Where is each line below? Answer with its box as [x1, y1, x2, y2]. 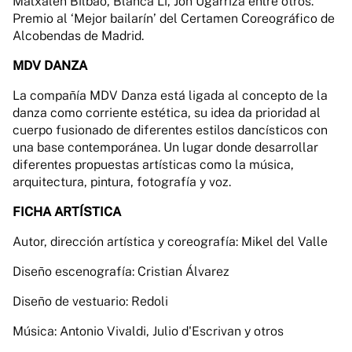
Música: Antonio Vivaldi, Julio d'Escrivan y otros [13, 324, 284, 339]
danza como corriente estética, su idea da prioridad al [13, 105, 321, 120]
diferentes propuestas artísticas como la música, [13, 157, 294, 172]
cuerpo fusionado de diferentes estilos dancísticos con [13, 123, 328, 137]
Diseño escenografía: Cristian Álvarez [13, 264, 229, 279]
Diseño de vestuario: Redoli [13, 294, 168, 309]
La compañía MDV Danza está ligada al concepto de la [13, 88, 328, 103]
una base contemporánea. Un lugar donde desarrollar [13, 140, 318, 155]
